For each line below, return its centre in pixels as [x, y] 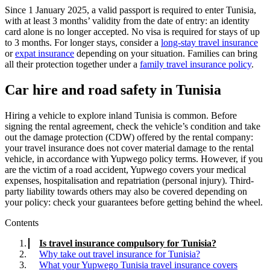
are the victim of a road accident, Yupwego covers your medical [125, 169]
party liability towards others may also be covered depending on [126, 191]
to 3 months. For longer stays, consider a [83, 42]
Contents [22, 222]
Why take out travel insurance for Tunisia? [120, 254]
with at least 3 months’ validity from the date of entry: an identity [127, 20]
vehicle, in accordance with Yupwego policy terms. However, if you [134, 159]
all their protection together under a [72, 64]
